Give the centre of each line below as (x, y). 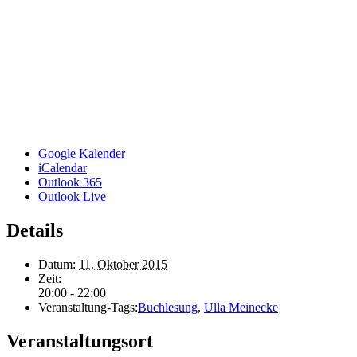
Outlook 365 (70, 182)
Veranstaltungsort (80, 341)
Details (35, 230)
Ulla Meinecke (241, 307)
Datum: (57, 264)
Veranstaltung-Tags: (88, 307)
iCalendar (63, 167)
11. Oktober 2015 (123, 264)
